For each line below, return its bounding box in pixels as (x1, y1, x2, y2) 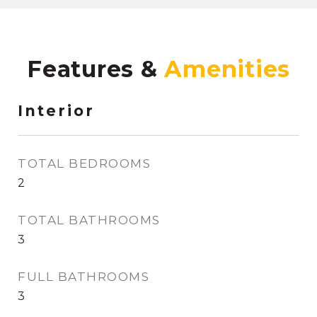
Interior (18, 102, 95, 120)
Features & (27, 55, 165, 83)
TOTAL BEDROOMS (18, 156, 151, 171)
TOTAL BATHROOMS (18, 213, 161, 227)
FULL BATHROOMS (18, 270, 149, 284)
